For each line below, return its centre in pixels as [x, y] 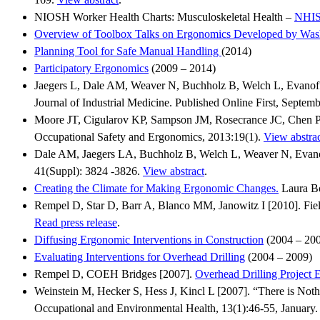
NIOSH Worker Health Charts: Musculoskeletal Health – [164, 16]
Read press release [76, 222]
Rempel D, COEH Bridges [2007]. [115, 274]
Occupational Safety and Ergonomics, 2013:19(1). [149, 136]
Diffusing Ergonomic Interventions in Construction [149, 239]
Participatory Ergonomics [91, 68]
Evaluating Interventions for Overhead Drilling [140, 256]
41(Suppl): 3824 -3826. [89, 171]
